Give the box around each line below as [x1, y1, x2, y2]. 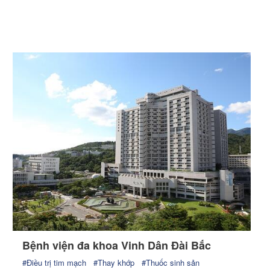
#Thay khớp [93, 256, 135, 268]
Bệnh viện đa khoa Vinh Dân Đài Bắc [22, 237, 212, 253]
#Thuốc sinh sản [142, 256, 200, 268]
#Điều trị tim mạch [22, 256, 87, 268]
